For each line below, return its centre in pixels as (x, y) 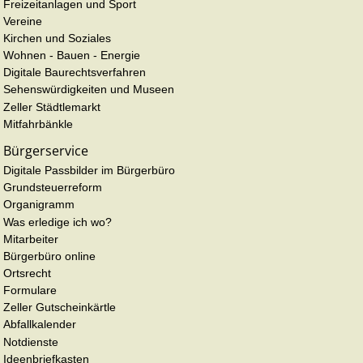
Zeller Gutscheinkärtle (60, 307)
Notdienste (31, 342)
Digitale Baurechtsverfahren (75, 73)
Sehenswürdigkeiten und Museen (89, 90)
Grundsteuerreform (53, 188)
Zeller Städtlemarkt (52, 107)
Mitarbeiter (31, 239)
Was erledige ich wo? (58, 222)
